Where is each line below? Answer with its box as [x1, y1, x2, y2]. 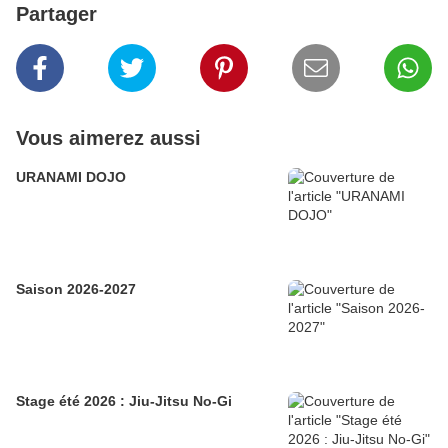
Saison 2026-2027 [16, 281, 136, 298]
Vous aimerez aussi [16, 127, 201, 150]
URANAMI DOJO [16, 169, 126, 186]
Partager [16, 3, 97, 26]
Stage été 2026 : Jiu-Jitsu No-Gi [16, 393, 232, 410]
